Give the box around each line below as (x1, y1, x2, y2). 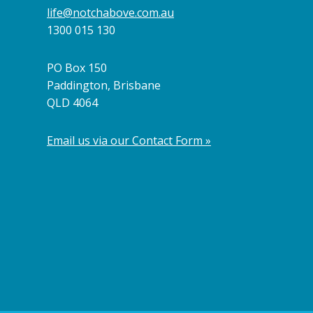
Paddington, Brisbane (47, 78, 161, 94)
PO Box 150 (47, 60, 107, 76)
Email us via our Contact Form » (47, 132, 211, 148)
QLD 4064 (47, 95, 98, 111)
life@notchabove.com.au (47, 5, 174, 21)
